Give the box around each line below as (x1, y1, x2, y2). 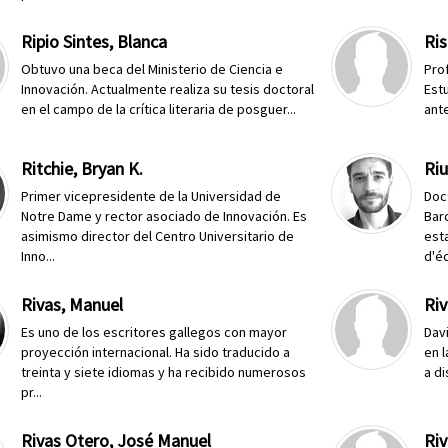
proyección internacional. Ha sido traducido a (21, 343, 291, 361)
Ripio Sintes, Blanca (21, 30, 168, 53)
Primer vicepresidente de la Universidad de (21, 187, 282, 205)
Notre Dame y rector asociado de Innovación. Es (21, 207, 308, 225)
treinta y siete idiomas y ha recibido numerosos (21, 363, 307, 381)
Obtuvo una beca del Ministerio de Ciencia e (21, 60, 284, 78)
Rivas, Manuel (21, 293, 124, 316)
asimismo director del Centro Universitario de (21, 227, 295, 245)
